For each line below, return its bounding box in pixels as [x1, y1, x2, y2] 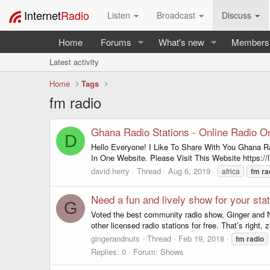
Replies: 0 [91, 245, 126, 257]
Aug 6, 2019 [168, 165, 210, 177]
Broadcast [157, 9, 198, 21]
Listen [107, 9, 133, 21]
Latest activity [49, 56, 99, 67]
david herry [91, 165, 130, 177]
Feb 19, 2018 [178, 232, 224, 244]
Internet [24, 7, 61, 23]
